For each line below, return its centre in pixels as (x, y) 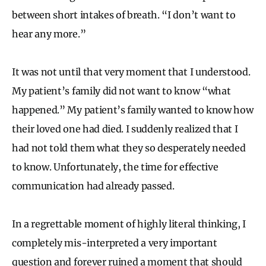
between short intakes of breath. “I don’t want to (124, 15)
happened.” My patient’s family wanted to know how (133, 110)
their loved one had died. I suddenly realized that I (125, 129)
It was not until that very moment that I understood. (131, 72)
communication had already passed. (93, 186)
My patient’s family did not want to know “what (121, 91)
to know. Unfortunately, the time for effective (115, 167)
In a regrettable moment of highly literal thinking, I (129, 224)
